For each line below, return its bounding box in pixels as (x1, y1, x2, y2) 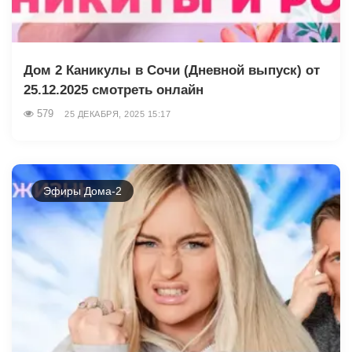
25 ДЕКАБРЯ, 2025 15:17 (64, 109, 170, 119)
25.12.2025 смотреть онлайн (24, 82, 203, 98)
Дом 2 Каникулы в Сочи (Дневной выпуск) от (24, 63, 320, 79)
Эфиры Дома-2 (43, 185, 122, 198)
